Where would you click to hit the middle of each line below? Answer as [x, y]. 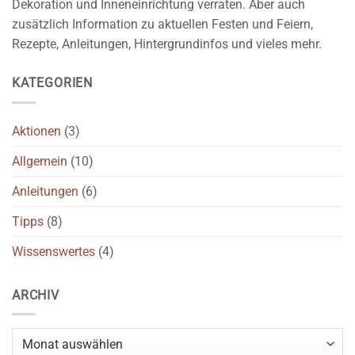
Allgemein [40, 161]
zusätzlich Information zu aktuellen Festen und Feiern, [162, 24]
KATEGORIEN [52, 82]
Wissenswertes [53, 251]
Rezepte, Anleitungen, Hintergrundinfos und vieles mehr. [167, 44]
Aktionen [36, 131]
